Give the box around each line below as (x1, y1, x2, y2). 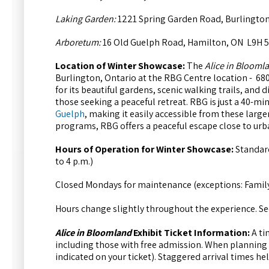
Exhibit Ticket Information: (131, 226, 252, 239)
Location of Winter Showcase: (55, 59, 187, 73)
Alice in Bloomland (55, 226, 131, 239)
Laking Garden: (55, 12, 116, 25)
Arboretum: (55, 35, 101, 49)
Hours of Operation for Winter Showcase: (55, 143, 234, 156)
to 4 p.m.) (55, 155, 93, 168)
